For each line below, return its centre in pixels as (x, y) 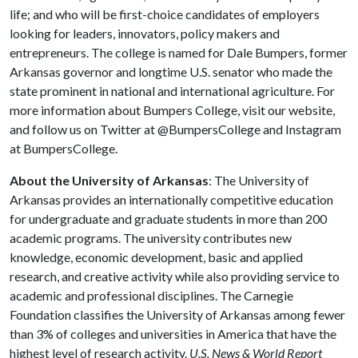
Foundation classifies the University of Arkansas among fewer (177, 314)
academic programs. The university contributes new (151, 238)
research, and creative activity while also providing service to (175, 276)
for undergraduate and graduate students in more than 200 (168, 219)
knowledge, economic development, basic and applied (156, 257)
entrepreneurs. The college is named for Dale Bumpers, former (179, 52)
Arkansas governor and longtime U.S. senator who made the (171, 72)
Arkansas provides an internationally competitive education (171, 199)
